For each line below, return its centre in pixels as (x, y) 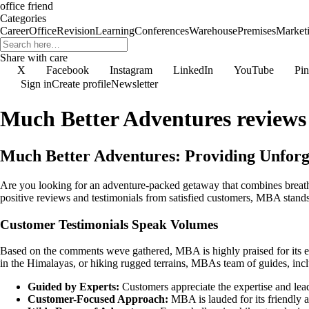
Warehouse (213, 31)
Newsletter (134, 84)
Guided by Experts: (73, 287)
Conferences (162, 31)
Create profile (81, 84)
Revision (76, 31)
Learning (115, 31)
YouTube (254, 70)
